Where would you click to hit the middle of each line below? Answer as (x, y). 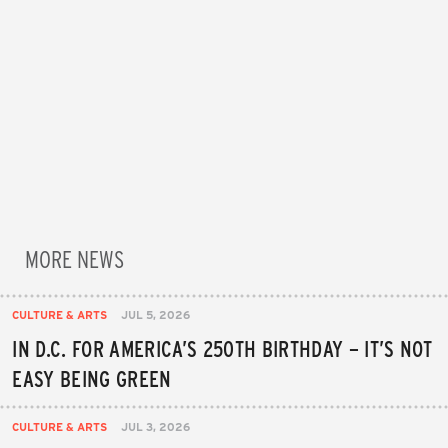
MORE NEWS (74, 257)
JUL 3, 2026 (156, 426)
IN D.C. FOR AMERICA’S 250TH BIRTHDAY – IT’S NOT (222, 347)
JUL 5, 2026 (156, 314)
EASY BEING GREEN (92, 377)
